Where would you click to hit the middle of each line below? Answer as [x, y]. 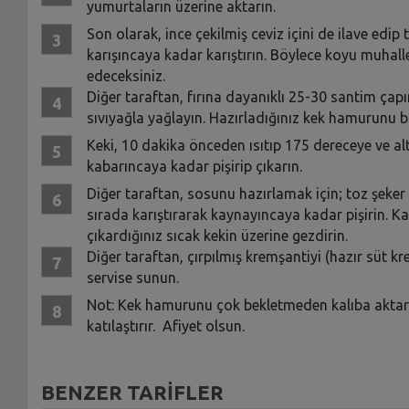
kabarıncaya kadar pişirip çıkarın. [194, 166]
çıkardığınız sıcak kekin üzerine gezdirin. [217, 235]
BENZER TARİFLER [132, 392]
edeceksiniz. [126, 75]
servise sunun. [132, 277]
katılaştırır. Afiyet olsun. [165, 325]
